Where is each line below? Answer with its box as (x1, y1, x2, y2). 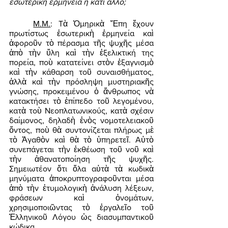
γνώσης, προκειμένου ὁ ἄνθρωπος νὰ (9, 87, 154, 96)
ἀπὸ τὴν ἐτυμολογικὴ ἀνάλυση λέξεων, (9, 184, 154, 193)
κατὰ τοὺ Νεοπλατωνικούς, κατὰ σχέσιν (9, 106, 154, 116)
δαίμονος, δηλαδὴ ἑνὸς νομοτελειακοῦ (9, 116, 154, 125)
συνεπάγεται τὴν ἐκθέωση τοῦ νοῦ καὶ (9, 145, 154, 154)
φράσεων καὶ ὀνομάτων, (9, 193, 154, 203)
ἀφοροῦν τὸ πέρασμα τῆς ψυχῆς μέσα (9, 39, 154, 48)
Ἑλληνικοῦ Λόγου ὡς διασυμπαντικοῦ (9, 213, 154, 222)
